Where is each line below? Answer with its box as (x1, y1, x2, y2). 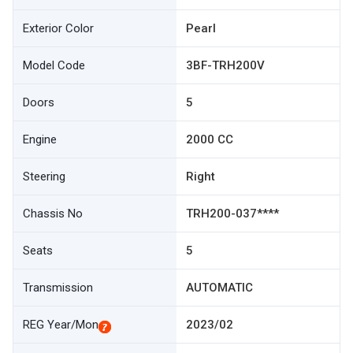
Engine (23, 132, 57, 147)
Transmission (23, 281, 93, 295)
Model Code (23, 58, 85, 72)
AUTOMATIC (186, 281, 253, 295)
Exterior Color (23, 21, 94, 35)
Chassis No (23, 206, 83, 221)
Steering (23, 169, 65, 184)
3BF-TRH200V (186, 58, 265, 72)
